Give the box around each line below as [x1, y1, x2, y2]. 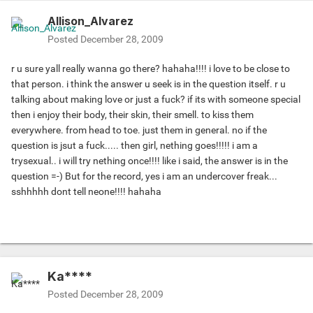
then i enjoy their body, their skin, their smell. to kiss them [11, 109, 254, 121]
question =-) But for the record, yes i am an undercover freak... [11, 170, 277, 182]
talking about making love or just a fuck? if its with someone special [11, 94, 300, 105]
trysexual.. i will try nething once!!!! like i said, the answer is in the [11, 155, 288, 167]
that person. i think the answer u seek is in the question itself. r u [11, 78, 286, 90]
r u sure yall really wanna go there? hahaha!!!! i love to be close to [11, 63, 290, 75]
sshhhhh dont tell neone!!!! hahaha [11, 186, 161, 198]
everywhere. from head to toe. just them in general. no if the [11, 124, 267, 136]
